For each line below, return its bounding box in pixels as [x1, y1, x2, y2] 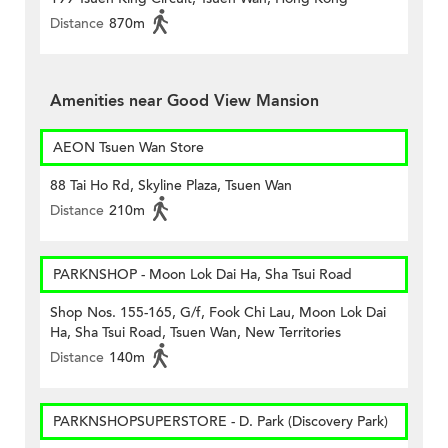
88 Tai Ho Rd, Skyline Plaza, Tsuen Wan [50, 176, 292, 196]
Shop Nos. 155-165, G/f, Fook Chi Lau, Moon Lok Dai [50, 303, 386, 323]
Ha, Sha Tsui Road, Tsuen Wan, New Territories [50, 323, 341, 343]
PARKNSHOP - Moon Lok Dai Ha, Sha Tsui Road [53, 265, 352, 285]
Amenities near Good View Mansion [50, 90, 319, 113]
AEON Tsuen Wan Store [53, 138, 204, 158]
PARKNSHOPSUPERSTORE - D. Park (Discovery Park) [53, 412, 388, 432]
